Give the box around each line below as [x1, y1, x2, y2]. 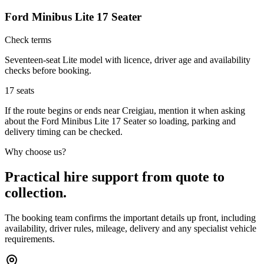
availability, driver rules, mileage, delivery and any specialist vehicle [5, 223, 256, 233]
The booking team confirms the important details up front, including [5, 212, 256, 223]
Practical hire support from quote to [5, 169, 225, 184]
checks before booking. [5, 65, 91, 75]
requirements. [5, 233, 55, 244]
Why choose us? [5, 146, 66, 157]
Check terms [5, 34, 51, 45]
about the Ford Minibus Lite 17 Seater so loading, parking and [5, 115, 236, 126]
